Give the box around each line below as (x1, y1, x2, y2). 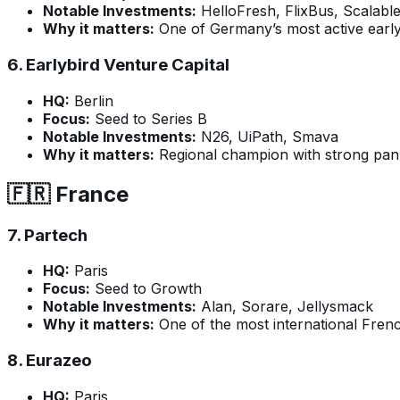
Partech (24, 224, 87, 246)
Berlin (70, 91, 113, 110)
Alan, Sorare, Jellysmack (196, 297, 373, 316)
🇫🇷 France (7, 180, 129, 207)
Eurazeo (26, 349, 92, 371)
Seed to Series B (90, 109, 207, 128)
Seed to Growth (90, 279, 202, 298)
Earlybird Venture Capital (26, 54, 229, 75)
